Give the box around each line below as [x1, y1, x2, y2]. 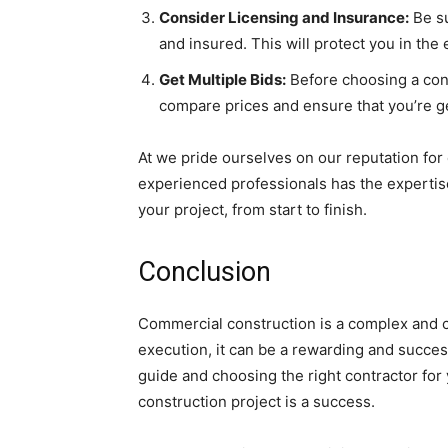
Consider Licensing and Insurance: [159, 8, 409, 28]
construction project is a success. [138, 392, 375, 412]
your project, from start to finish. [138, 200, 367, 220]
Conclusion [138, 256, 271, 289]
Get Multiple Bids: [159, 70, 286, 90]
